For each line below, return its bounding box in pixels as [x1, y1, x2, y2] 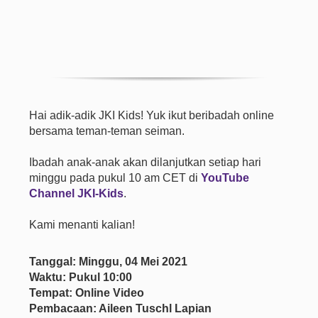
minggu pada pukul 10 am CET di [29, 172, 202, 184]
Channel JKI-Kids [29, 187, 124, 199]
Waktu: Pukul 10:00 [29, 271, 133, 283]
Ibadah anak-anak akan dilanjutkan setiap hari [29, 156, 262, 168]
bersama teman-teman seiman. [29, 125, 185, 137]
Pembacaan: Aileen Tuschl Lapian [29, 302, 212, 314]
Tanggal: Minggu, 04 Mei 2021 [29, 256, 188, 268]
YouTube [201, 172, 250, 184]
